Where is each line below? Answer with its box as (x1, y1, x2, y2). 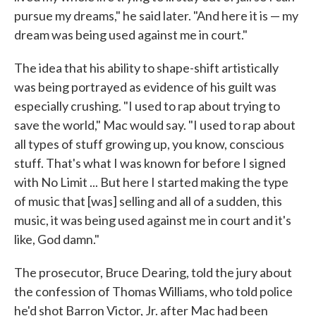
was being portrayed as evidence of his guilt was (14, 78, 276, 95)
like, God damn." (14, 231, 99, 247)
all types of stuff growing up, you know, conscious (14, 135, 284, 152)
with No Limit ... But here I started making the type (14, 174, 288, 190)
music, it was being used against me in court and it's (14, 212, 291, 228)
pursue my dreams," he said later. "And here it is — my (14, 7, 298, 23)
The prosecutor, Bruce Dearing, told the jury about (14, 264, 292, 280)
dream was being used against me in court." (14, 26, 248, 42)
